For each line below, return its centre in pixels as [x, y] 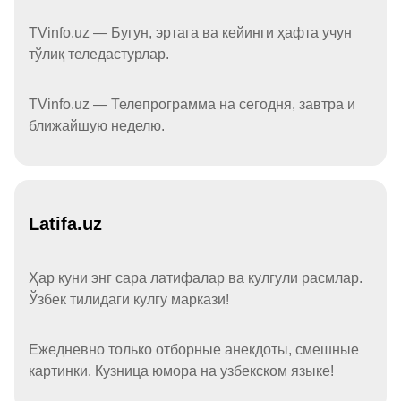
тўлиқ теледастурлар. [99, 55]
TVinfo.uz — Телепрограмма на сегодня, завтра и [192, 105]
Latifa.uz [65, 224]
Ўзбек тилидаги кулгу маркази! [129, 300]
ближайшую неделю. [97, 126]
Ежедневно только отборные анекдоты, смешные [194, 350]
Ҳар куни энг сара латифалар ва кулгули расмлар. [196, 278]
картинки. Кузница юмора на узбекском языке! [181, 371]
